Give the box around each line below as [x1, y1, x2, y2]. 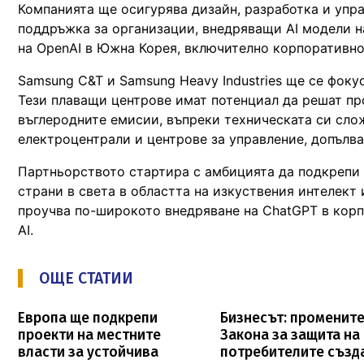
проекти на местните [18, 326, 161, 344]
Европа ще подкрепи [18, 309, 158, 327]
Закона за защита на [220, 326, 361, 344]
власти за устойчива [18, 343, 158, 361]
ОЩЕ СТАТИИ [39, 268, 133, 288]
